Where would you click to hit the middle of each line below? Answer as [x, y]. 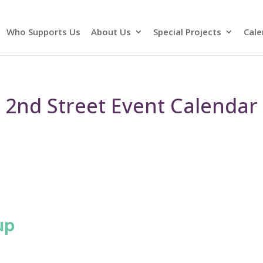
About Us [111, 32]
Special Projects [187, 32]
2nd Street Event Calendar [131, 106]
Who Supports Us [43, 32]
